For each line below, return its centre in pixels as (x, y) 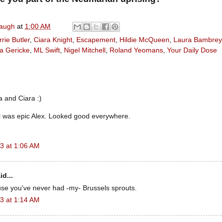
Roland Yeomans (136, 51)
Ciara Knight (53, 40)
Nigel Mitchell (85, 51)
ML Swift (47, 51)
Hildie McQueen (144, 40)
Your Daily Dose (192, 51)
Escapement (96, 40)
